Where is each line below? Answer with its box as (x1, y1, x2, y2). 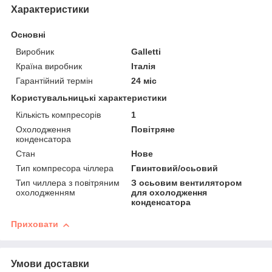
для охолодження (131, 188, 208, 198)
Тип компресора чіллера (16, 163, 114, 174)
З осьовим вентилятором (131, 178, 242, 188)
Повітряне (131, 124, 175, 135)
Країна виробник (16, 61, 82, 72)
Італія (131, 61, 156, 72)
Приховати (11, 219, 58, 229)
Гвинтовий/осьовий (131, 163, 219, 174)
